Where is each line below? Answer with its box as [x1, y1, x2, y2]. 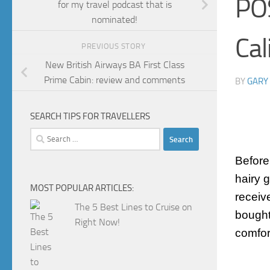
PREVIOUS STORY [81, 42, 148, 51]
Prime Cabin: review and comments [44, 74, 185, 86]
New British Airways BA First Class [45, 59, 184, 71]
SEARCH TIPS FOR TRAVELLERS [30, 111, 150, 122]
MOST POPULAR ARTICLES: [30, 183, 134, 194]
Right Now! [75, 216, 121, 228]
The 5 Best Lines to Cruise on [75, 201, 193, 213]
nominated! [92, 14, 137, 26]
